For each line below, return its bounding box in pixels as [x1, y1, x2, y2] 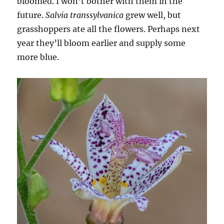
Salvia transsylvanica [45, 10, 124, 20]
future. [17, 10, 46, 20]
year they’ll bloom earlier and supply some [17, 38, 186, 48]
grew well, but [123, 10, 181, 20]
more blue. [17, 52, 59, 62]
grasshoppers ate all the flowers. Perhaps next [17, 24, 200, 34]
